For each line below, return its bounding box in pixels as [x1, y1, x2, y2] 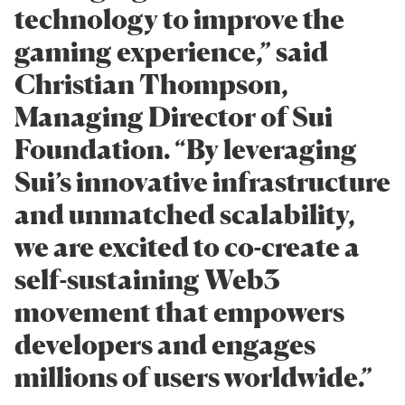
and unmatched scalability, [14, 197, 355, 231]
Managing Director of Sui [14, 99, 333, 133]
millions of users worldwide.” [14, 360, 377, 393]
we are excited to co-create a [14, 230, 360, 263]
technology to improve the [14, 2, 344, 35]
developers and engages [14, 327, 316, 361]
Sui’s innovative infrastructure [14, 165, 391, 198]
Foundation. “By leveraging [14, 132, 357, 165]
